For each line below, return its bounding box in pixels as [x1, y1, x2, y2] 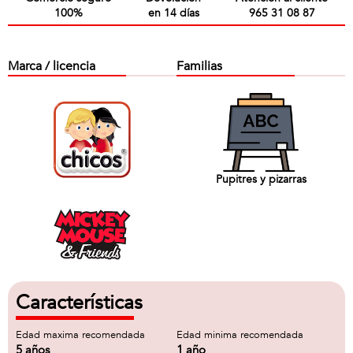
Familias [176, 58, 222, 75]
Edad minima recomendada [176, 328, 303, 342]
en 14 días [147, 6, 199, 20]
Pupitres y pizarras [215, 171, 307, 187]
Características [16, 289, 143, 316]
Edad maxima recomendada [16, 328, 145, 342]
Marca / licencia [8, 58, 95, 75]
